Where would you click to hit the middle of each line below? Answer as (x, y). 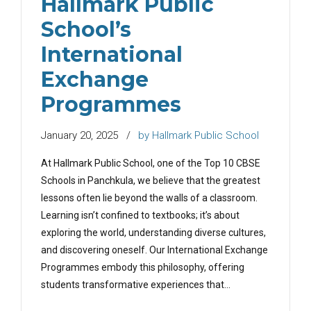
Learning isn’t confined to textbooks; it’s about (140, 216)
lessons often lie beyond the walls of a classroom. (149, 198)
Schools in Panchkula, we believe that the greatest (151, 181)
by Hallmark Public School (199, 136)
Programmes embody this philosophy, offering (143, 268)
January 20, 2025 (79, 136)
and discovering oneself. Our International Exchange (154, 250)
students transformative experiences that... (136, 285)
